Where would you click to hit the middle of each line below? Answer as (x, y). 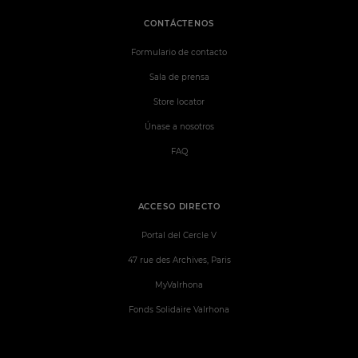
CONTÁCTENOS (179, 23)
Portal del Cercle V (179, 236)
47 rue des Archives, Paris (179, 261)
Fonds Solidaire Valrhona (179, 310)
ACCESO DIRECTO (179, 207)
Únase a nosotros (179, 127)
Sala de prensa (179, 78)
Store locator (179, 102)
